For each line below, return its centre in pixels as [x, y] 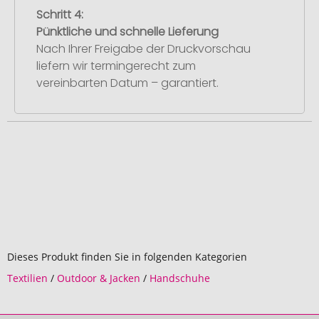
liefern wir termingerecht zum [116, 66]
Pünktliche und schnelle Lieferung [127, 31]
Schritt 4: [60, 14]
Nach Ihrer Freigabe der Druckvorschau [143, 48]
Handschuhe [180, 278]
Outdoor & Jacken [99, 278]
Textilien [27, 278]
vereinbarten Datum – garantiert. [127, 83]
